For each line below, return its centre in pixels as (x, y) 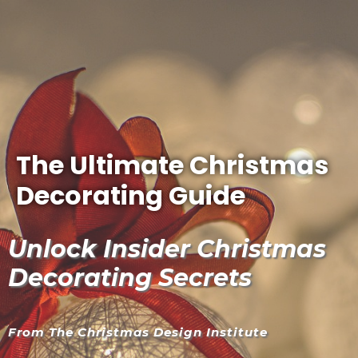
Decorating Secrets (130, 278)
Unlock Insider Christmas (167, 249)
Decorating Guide (131, 195)
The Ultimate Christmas (172, 165)
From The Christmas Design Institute (138, 332)
